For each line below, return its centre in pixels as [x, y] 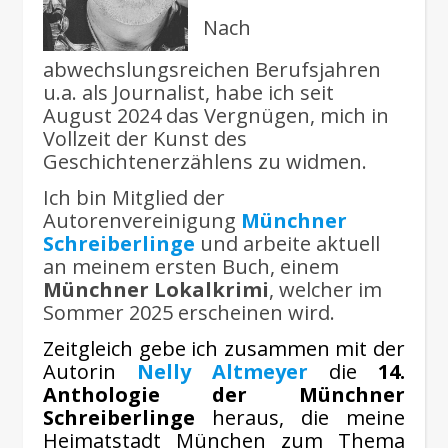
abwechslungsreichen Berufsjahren [212, 69]
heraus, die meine [300, 417]
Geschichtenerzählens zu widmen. [205, 161]
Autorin [79, 371]
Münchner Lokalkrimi [156, 289]
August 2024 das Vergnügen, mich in [216, 115]
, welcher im [325, 289]
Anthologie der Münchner [224, 394]
